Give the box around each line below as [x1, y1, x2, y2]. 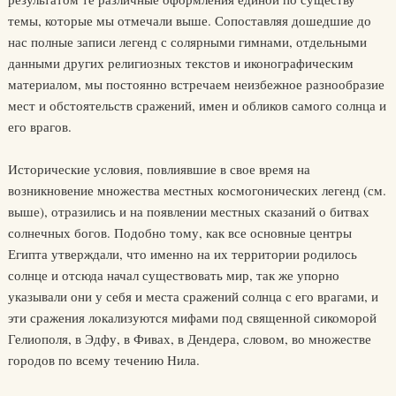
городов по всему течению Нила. [7, 351, 200, 369]
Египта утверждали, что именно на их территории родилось [7, 245, 357, 263]
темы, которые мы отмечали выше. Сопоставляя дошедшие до [7, 11, 371, 29]
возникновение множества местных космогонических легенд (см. [7, 181, 386, 199]
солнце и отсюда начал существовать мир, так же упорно [7, 266, 339, 284]
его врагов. [7, 118, 72, 135]
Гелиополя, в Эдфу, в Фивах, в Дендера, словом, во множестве [7, 330, 371, 347]
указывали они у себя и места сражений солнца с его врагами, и [7, 287, 378, 305]
